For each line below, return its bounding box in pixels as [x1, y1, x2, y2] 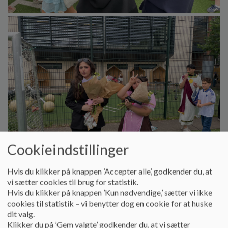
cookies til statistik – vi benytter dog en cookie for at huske [7, 198, 212, 208]
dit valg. [7, 209, 35, 219]
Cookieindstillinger [7, 140, 129, 158]
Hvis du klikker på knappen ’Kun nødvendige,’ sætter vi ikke [7, 187, 212, 197]
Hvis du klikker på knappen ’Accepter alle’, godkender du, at [7, 166, 212, 176]
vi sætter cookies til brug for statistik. [7, 177, 138, 187]
